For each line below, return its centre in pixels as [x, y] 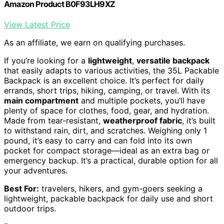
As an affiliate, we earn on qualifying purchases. [94, 42]
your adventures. [36, 170]
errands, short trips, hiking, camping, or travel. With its [107, 90]
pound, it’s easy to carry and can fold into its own [98, 140]
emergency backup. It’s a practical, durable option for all [111, 160]
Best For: [21, 188]
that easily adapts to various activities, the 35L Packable [111, 70]
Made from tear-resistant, [53, 120]
